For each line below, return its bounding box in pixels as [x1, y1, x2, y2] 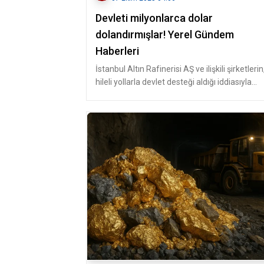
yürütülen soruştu [95, 90, 161, 100]
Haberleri [95, 45, 139, 57]
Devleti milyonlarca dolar [95, 12, 213, 24]
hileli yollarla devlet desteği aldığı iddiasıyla [95, 77, 252, 87]
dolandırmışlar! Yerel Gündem [95, 28, 234, 41]
